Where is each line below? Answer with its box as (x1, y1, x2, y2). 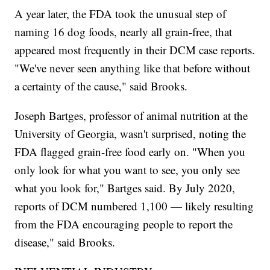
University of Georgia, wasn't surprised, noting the (14, 126, 246, 142)
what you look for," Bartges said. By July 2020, (14, 180, 236, 196)
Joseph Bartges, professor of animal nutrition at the (14, 108, 248, 124)
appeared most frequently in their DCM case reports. (14, 42, 256, 58)
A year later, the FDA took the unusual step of (14, 6, 227, 22)
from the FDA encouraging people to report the (14, 216, 233, 232)
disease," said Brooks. (14, 234, 116, 250)
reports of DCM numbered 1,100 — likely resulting (14, 198, 254, 214)
